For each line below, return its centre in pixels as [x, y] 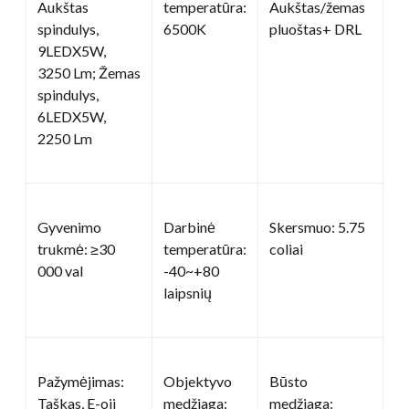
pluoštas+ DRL [315, 28]
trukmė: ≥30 [76, 248]
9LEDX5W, [72, 50]
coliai [286, 248]
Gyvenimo [69, 226]
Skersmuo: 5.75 [317, 226]
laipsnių [188, 292]
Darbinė [189, 226]
